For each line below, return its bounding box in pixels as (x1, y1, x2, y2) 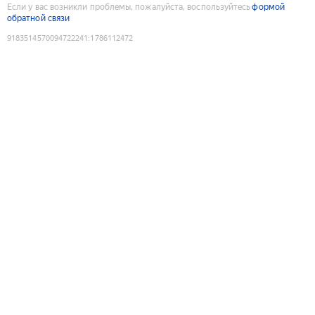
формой (252, 1, 285, 12)
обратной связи (7, 13, 70, 23)
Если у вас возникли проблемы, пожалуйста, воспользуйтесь (7, 1, 251, 12)
